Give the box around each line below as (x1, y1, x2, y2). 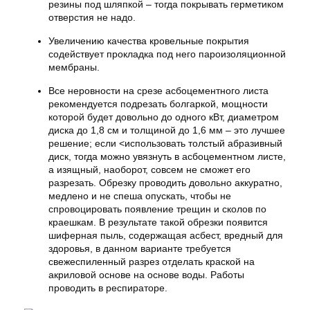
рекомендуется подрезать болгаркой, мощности (48, 98, 268, 109)
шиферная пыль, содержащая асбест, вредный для (48, 230, 283, 241)
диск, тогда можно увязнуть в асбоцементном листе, (48, 151, 286, 162)
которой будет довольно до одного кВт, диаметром (48, 111, 279, 122)
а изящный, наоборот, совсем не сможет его (48, 164, 250, 175)
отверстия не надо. (48, 12, 138, 23)
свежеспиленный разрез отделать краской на (48, 256, 255, 267)
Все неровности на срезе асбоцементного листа (48, 85, 268, 96)
